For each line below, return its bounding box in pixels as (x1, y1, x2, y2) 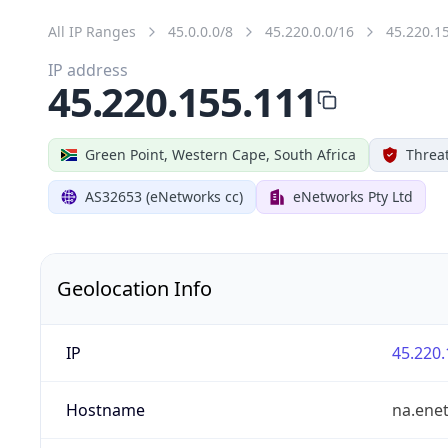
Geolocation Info (57, 274, 212, 302)
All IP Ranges (48, 21, 136, 41)
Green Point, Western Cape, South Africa (85, 144, 356, 164)
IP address (48, 58, 128, 81)
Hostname (65, 398, 145, 421)
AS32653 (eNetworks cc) (85, 186, 243, 206)
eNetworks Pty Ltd (293, 186, 413, 206)
